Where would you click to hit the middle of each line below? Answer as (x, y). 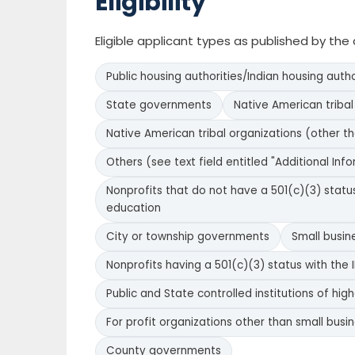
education (134, 208)
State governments (159, 105)
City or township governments (188, 237)
